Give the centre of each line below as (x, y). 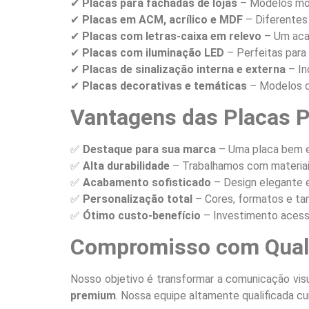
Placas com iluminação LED (153, 52)
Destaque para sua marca (149, 150)
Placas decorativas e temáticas (165, 86)
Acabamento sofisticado (147, 183)
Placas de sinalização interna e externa (184, 69)
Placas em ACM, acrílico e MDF (162, 19)
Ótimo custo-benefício (142, 216)
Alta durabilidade (126, 166)
